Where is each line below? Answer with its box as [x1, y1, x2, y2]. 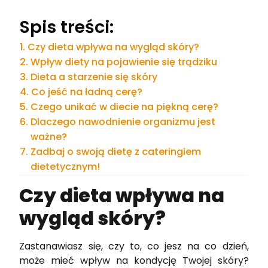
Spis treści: [20, 14, 114, 39]
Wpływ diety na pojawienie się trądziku [30, 54, 217, 69]
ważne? [30, 129, 67, 144]
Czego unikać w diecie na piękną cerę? [30, 99, 218, 114]
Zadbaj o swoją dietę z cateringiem [30, 144, 201, 159]
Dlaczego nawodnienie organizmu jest [30, 114, 215, 129]
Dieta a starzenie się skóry [30, 69, 157, 84]
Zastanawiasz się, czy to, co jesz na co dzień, [19, 239, 249, 253]
